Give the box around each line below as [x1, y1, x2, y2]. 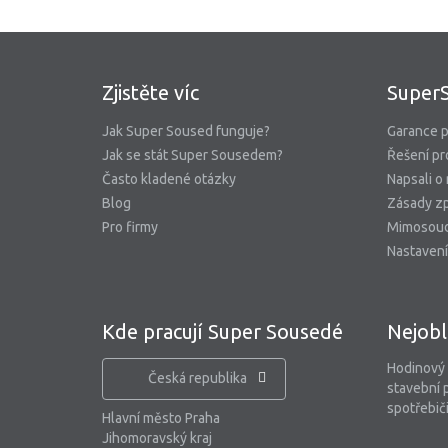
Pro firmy [102, 219, 158, 235]
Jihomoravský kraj [102, 430, 212, 446]
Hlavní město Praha [102, 410, 220, 426]
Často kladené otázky [102, 171, 236, 187]
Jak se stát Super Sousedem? [102, 147, 283, 163]
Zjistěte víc [102, 81, 199, 104]
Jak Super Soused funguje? [102, 123, 270, 139]
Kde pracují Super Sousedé [102, 320, 343, 343]
